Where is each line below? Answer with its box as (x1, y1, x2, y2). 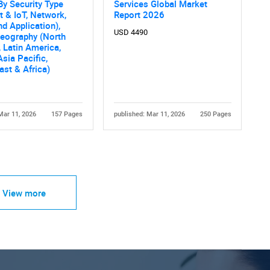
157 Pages (51, 110, 83, 119)
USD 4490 (113, 28, 148, 37)
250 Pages (199, 110, 231, 119)
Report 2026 (113, 8, 165, 21)
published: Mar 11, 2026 (113, 110, 185, 119)
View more (2, 186, 46, 199)
